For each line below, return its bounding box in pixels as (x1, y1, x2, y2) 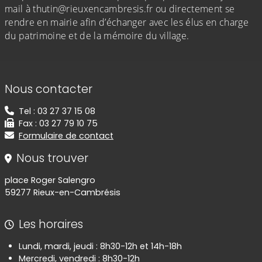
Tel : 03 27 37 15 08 (19, 105, 95, 118)
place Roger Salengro (5, 174, 95, 187)
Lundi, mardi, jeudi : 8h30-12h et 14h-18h (19, 240, 182, 253)
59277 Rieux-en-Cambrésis (5, 187, 120, 199)
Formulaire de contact (19, 130, 113, 142)
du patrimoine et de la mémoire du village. (5, 29, 189, 43)
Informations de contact (4, 71, 163, 90)
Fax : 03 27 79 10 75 (19, 118, 98, 130)
